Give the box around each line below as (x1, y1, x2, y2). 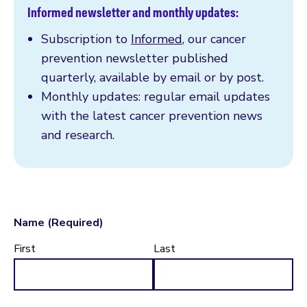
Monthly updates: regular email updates (41, 88, 270, 105)
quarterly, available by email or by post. (41, 69, 264, 86)
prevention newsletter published (41, 49, 228, 66)
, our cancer (182, 30, 246, 47)
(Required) (47, 214, 103, 230)
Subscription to (41, 30, 131, 47)
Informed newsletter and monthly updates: (27, 3, 238, 21)
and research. (41, 126, 114, 143)
